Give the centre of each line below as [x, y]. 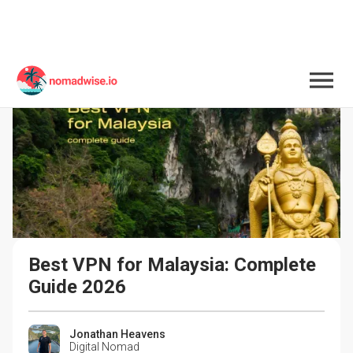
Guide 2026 [77, 286]
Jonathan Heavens [117, 334]
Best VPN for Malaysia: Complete [175, 264]
